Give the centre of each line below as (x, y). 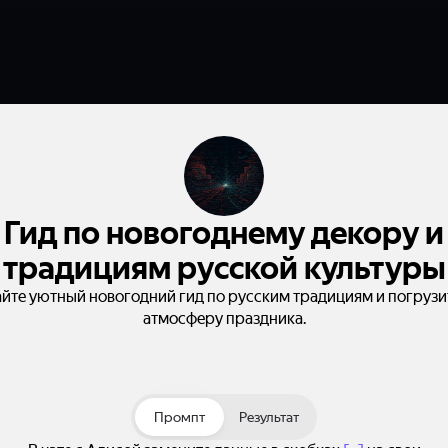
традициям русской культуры (224, 268)
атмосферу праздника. (224, 318)
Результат (268, 417)
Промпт (179, 417)
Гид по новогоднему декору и (224, 233)
